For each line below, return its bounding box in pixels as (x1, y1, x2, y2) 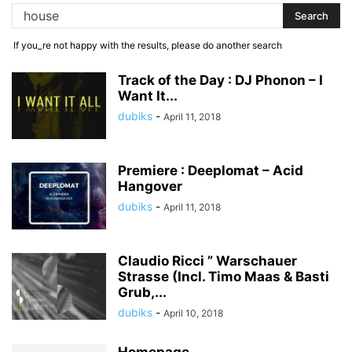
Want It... (118, 88, 178, 104)
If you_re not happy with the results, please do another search (13, 39, 282, 51)
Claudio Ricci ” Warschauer (118, 253, 297, 269)
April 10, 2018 (163, 307, 223, 319)
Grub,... (118, 284, 167, 300)
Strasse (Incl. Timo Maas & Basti (118, 269, 329, 284)
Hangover (118, 178, 182, 194)
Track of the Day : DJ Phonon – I (118, 72, 323, 88)
